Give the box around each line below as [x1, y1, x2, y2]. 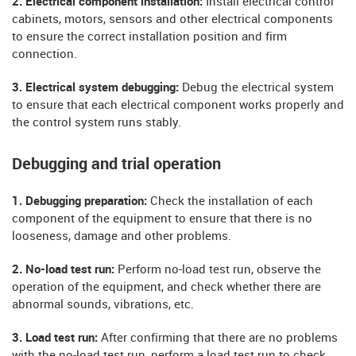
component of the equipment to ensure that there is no [12, 212, 312, 226]
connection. [12, 48, 77, 61]
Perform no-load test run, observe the [118, 263, 321, 277]
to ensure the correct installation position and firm [12, 30, 287, 44]
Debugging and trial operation [12, 155, 221, 173]
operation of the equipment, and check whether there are [12, 281, 321, 294]
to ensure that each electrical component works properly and [12, 99, 344, 112]
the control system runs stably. [12, 116, 181, 130]
